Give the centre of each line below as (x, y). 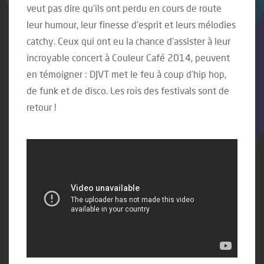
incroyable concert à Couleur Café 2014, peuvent (128, 58)
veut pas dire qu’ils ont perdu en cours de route (124, 8)
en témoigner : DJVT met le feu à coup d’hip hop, (126, 74)
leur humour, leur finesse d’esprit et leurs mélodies (131, 25)
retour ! (41, 107)
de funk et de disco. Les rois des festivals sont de (128, 91)
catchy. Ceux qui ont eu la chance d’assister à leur (128, 41)
